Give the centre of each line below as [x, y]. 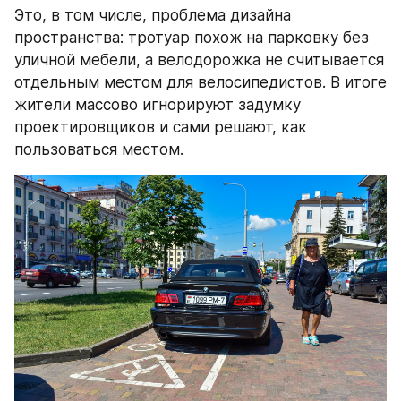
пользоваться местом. [99, 150]
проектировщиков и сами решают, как [161, 128]
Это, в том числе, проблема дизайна [153, 16]
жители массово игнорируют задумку [158, 105]
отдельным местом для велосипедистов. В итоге [200, 83]
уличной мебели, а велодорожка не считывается [199, 60]
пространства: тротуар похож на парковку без [192, 38]
